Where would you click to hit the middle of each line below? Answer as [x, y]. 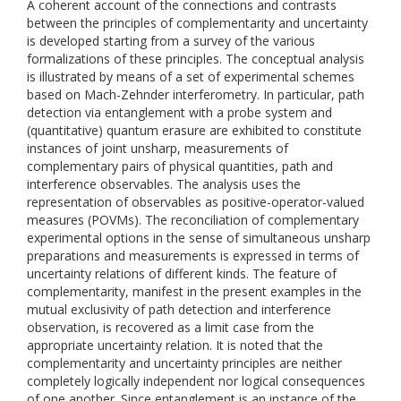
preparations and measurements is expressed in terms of [193, 256]
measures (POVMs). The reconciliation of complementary [193, 220]
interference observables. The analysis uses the [164, 184]
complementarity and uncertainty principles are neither [184, 363]
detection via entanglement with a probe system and [179, 112]
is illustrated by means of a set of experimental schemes [191, 77]
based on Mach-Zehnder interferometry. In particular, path [196, 94]
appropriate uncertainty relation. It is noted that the [175, 345]
